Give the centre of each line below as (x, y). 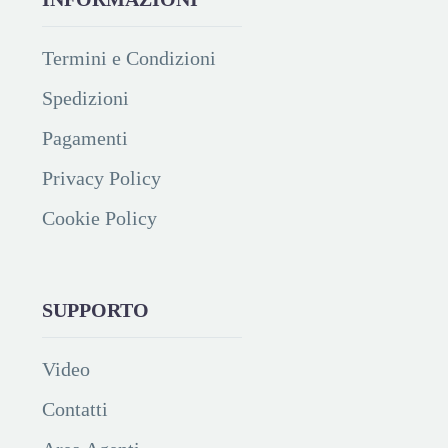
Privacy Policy (101, 177)
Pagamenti (85, 137)
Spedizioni (85, 97)
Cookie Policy (99, 217)
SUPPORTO (95, 309)
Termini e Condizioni (129, 57)
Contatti (75, 408)
